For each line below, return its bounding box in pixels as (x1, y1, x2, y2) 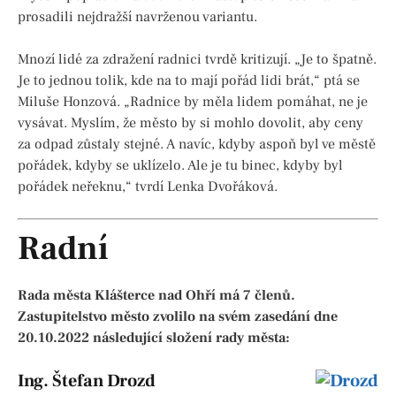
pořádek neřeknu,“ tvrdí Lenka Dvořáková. (18, 178, 278, 196)
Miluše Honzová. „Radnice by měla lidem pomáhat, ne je (18, 93, 368, 111)
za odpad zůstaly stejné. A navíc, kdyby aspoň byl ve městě (18, 135, 376, 154)
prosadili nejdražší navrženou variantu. (18, 8, 257, 27)
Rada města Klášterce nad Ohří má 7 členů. (18, 286, 295, 305)
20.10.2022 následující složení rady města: (18, 329, 290, 347)
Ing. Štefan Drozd (18, 369, 156, 393)
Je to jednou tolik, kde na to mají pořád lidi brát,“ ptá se (18, 72, 360, 90)
